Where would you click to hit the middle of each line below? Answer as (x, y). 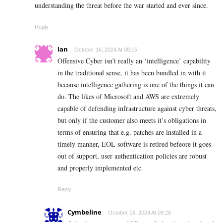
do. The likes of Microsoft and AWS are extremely (128, 96)
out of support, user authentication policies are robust (132, 156)
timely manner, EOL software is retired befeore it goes (134, 144)
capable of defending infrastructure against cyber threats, (137, 108)
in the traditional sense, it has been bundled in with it (132, 72)
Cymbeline (84, 212)
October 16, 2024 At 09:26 (139, 212)
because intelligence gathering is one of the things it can (136, 84)
